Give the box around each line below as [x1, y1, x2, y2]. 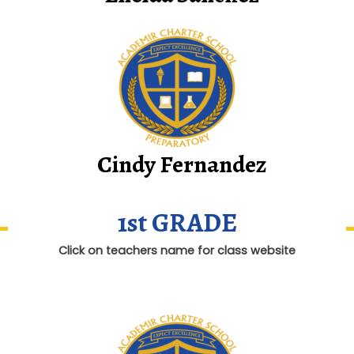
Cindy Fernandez [96, 148, 267, 180]
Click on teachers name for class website [58, 242, 296, 258]
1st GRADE [117, 204, 237, 241]
